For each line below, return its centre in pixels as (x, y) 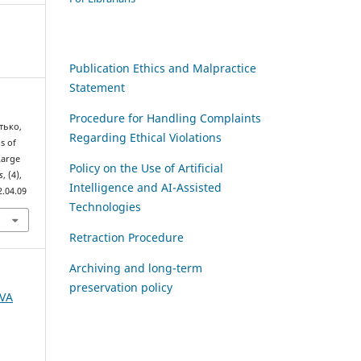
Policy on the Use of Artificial (146, 168)
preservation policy (121, 287)
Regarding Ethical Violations (145, 137)
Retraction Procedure (127, 237)
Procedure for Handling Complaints (165, 118)
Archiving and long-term (136, 268)
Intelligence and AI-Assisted (145, 187)
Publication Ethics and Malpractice (163, 68)
